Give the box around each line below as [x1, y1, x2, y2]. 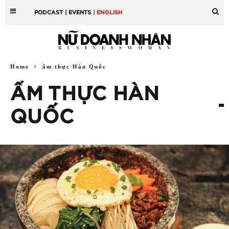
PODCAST [34, 10, 63, 15]
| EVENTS [65, 10, 91, 15]
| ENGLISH [93, 10, 123, 15]
